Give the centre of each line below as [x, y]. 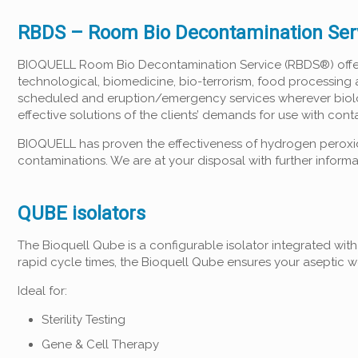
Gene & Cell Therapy [100, 344]
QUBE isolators [82, 213]
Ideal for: [42, 291]
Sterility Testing [84, 320]
